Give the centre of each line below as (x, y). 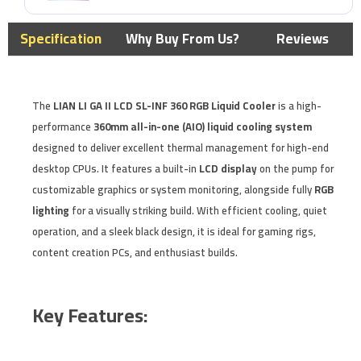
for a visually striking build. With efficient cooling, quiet (198, 210)
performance (63, 126)
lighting (51, 210)
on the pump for (295, 168)
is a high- (299, 105)
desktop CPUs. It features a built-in (116, 168)
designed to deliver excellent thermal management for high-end (180, 147)
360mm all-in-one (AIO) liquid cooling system (203, 126)
